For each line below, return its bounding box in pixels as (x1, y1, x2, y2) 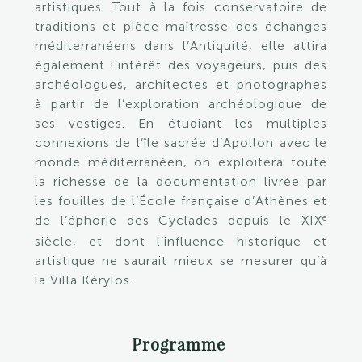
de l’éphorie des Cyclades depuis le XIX (34, 213, 323, 228)
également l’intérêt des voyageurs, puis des (34, 57, 328, 73)
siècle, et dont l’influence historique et (34, 234, 328, 249)
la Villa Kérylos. (34, 272, 133, 288)
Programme (131, 333, 230, 355)
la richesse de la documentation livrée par (34, 174, 328, 189)
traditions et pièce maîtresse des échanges (34, 19, 328, 34)
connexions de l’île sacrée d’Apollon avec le (34, 135, 328, 150)
